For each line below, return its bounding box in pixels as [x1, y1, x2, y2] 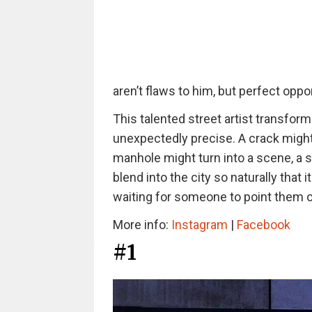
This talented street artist [112, 111, 253, 126]
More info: [112, 217, 171, 232]
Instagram [171, 217, 228, 232]
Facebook [236, 217, 290, 232]
